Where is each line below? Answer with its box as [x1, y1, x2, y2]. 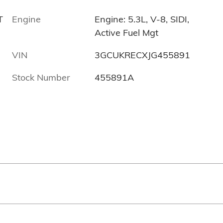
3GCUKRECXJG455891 [95, 49, 191, 61]
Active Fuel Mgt [95, 27, 159, 39]
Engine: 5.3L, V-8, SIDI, [95, 13, 190, 25]
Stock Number [12, 72, 70, 84]
